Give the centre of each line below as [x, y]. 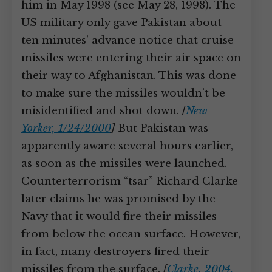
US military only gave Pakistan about [121, 23]
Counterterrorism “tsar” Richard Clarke [130, 181]
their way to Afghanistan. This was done [129, 76]
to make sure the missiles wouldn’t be [123, 93]
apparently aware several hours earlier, [127, 146]
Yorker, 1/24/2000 [66, 128]
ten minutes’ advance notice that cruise [127, 40]
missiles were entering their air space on [131, 58]
